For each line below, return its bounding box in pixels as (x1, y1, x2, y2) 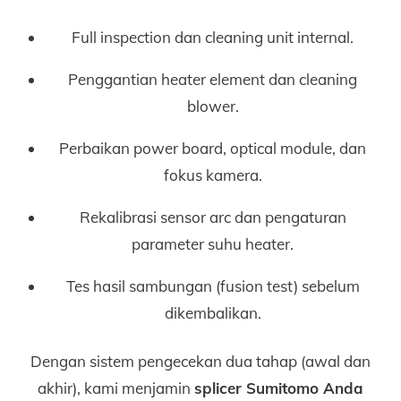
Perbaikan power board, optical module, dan (59, 138, 367, 158)
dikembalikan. (164, 303, 261, 322)
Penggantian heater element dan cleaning (68, 69, 358, 89)
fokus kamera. (163, 165, 262, 184)
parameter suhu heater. (132, 234, 294, 253)
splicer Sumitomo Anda (194, 378, 363, 397)
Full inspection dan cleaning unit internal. (72, 27, 354, 47)
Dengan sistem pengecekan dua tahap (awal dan (30, 351, 371, 371)
